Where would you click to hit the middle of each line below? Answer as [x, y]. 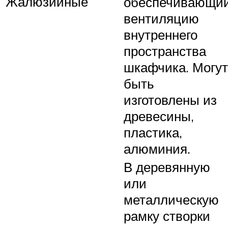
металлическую [171, 199]
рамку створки [167, 216]
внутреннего [161, 34]
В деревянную [167, 167]
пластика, [153, 132]
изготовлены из [170, 99]
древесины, [159, 116]
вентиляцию [161, 18]
